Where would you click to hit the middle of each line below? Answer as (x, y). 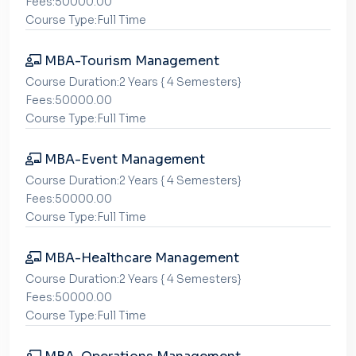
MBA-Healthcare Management (140, 258)
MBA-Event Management (123, 159)
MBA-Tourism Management (130, 61)
